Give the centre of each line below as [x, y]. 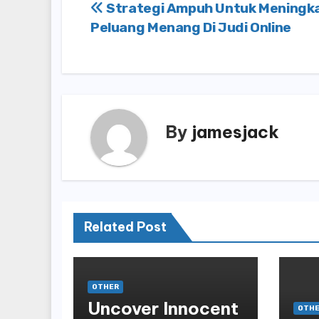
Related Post [125, 227]
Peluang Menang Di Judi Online [191, 28]
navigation [153, 42]
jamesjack [235, 131]
